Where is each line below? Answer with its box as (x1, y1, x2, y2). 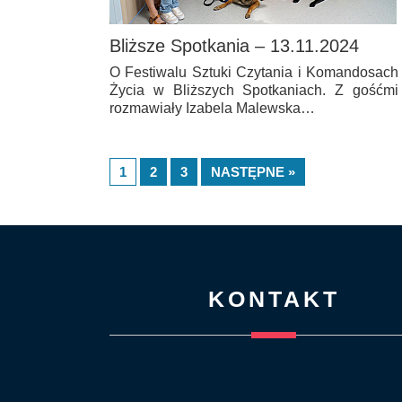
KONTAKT (207, 285, 340, 311)
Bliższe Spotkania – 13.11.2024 (109, 35, 359, 56)
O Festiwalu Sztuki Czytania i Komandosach (109, 64, 398, 80)
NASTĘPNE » (211, 163, 295, 179)
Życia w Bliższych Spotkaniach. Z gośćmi (109, 82, 398, 98)
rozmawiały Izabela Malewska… (109, 100, 315, 116)
